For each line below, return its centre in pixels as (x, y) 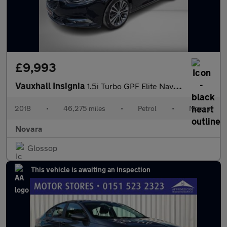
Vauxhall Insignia (51, 86)
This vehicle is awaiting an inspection (91, 170)
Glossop (42, 148)
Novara (29, 129)
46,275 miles (84, 108)
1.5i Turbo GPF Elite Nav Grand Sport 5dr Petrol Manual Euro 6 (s (130, 86)
